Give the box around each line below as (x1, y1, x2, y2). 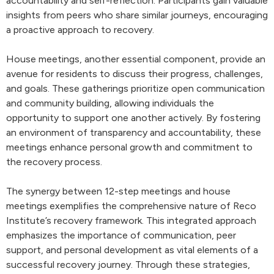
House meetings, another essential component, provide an (6, 53, 265, 65)
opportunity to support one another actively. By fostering (6, 112, 261, 124)
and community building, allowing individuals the (6, 97, 214, 109)
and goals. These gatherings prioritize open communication (6, 83, 265, 94)
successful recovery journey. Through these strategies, (6, 259, 250, 270)
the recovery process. (6, 156, 102, 168)
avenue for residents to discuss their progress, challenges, (6, 68, 263, 80)
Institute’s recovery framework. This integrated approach (6, 215, 256, 226)
